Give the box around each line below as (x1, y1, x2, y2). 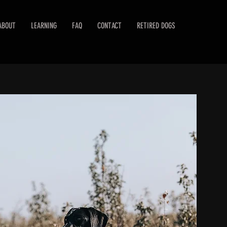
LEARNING (30, 21, 57, 30)
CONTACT (97, 21, 122, 30)
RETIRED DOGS (136, 21, 175, 30)
